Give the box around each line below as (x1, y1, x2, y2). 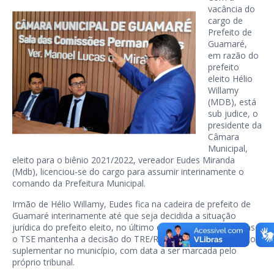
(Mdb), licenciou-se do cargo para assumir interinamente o (12, 165, 244, 177)
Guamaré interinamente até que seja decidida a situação (12, 209, 236, 221)
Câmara (208, 130, 239, 143)
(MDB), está (208, 95, 256, 108)
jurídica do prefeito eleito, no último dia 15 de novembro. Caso (12, 221, 261, 233)
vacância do (208, 2, 255, 15)
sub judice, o (208, 107, 258, 119)
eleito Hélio (208, 72, 253, 84)
